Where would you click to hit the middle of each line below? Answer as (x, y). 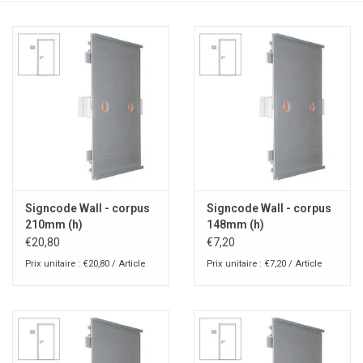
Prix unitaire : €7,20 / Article (264, 264)
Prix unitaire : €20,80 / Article (85, 264)
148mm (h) (235, 225)
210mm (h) (54, 225)
